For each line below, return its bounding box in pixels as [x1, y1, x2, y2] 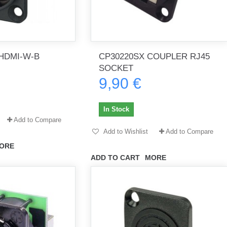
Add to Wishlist [101, 127, 148, 135]
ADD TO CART [90, 153, 140, 162]
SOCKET [98, 63, 133, 73]
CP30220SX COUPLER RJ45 [98, 51, 210, 61]
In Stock [103, 105, 129, 113]
